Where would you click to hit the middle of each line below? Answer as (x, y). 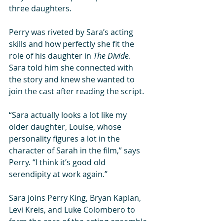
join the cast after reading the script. (77, 91)
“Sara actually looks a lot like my (69, 115)
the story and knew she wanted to (73, 79)
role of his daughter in (51, 56)
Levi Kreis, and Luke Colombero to (73, 210)
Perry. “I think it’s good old (58, 162)
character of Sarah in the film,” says (75, 150)
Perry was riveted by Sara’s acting (72, 32)
